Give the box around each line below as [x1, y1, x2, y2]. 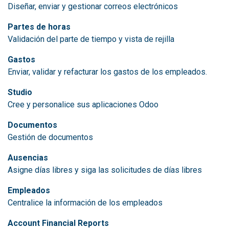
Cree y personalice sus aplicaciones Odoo [8, 99, 158, 109]
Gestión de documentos [8, 132, 93, 142]
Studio [8, 87, 32, 97]
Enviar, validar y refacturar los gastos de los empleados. [8, 66, 207, 77]
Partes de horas [8, 21, 71, 32]
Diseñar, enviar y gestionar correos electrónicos [8, 1, 178, 11]
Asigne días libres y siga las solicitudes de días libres [8, 165, 202, 175]
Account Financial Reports [8, 218, 109, 228]
